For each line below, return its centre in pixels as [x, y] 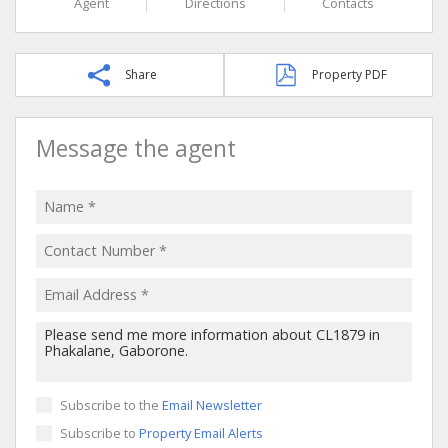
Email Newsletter [212, 404]
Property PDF [349, 74]
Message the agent [136, 148]
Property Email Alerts [201, 432]
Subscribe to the [111, 404]
